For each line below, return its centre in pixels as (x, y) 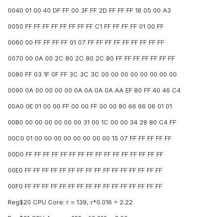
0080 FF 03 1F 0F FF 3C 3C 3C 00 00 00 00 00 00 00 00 (92, 74)
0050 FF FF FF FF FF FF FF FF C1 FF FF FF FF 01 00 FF (86, 26)
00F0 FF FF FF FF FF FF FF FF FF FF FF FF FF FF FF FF (85, 186)
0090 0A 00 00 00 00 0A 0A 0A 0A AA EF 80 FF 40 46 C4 (94, 90)
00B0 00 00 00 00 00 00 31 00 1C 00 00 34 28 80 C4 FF (92, 122)
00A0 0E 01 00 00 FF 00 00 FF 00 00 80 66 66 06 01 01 (90, 106)
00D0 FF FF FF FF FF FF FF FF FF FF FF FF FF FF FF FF (85, 154)
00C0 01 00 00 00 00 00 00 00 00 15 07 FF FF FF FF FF (90, 138)
